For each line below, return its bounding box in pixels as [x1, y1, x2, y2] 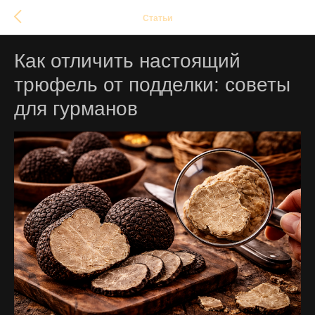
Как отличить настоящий [14, 50, 240, 72]
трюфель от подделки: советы [14, 74, 290, 96]
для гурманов [14, 98, 138, 120]
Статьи [143, 13, 172, 23]
